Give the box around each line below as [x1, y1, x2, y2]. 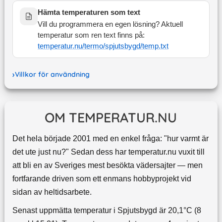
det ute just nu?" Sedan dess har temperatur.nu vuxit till [12, 148, 205, 157]
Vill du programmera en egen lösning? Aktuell [37, 20, 183, 29]
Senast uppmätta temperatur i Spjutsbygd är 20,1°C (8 [12, 206, 201, 215]
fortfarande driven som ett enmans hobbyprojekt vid [12, 174, 191, 183]
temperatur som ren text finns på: [37, 31, 145, 40]
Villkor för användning [14, 70, 90, 79]
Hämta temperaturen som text [37, 8, 140, 17]
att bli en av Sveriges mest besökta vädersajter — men [12, 161, 203, 170]
